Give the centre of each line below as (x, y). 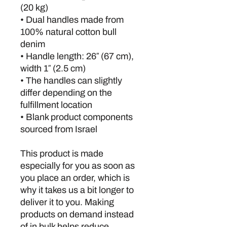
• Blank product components (77, 117)
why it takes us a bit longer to (77, 190)
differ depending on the (66, 93)
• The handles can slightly (71, 81)
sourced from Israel (59, 129)
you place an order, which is (75, 178)
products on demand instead (77, 214)
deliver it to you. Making (67, 202)
